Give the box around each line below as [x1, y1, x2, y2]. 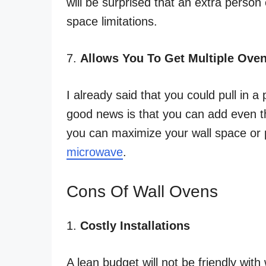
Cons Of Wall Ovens [66, 182, 218, 201]
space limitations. [66, 14, 157, 28]
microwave [66, 145, 123, 159]
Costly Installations [80, 218, 190, 232]
